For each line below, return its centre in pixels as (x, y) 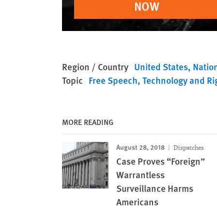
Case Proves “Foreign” (161, 161)
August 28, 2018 (140, 147)
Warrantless (140, 174)
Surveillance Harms (155, 188)
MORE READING (88, 122)
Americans (137, 201)
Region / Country (95, 66)
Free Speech (113, 80)
